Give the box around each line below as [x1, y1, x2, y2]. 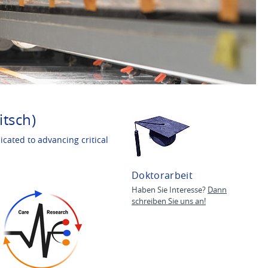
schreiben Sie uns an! [132, 196, 206, 206]
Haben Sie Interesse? [132, 185, 208, 195]
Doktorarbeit [132, 169, 193, 182]
